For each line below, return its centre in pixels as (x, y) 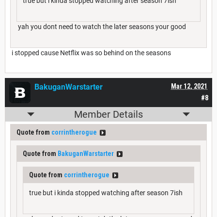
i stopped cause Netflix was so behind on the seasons (91, 53)
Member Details (108, 115)
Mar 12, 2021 (189, 86)
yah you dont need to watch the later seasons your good (101, 27)
